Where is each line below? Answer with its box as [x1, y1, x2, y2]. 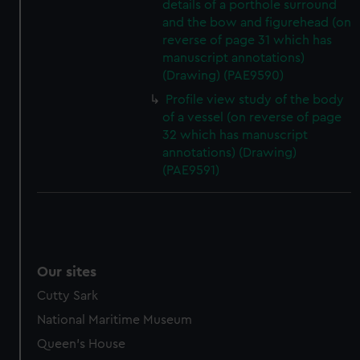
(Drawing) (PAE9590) [162, 69, 284, 82]
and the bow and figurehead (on [162, 16, 352, 29]
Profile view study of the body [166, 93, 345, 106]
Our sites [37, 264, 97, 279]
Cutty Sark [37, 289, 99, 302]
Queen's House [37, 337, 126, 350]
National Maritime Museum [37, 313, 193, 326]
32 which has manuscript [162, 129, 309, 141]
